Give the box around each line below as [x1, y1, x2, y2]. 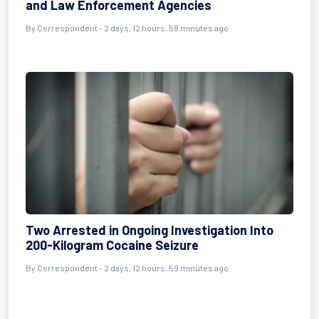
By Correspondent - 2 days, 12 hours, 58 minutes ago [26, 23, 229, 33]
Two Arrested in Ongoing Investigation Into [26, 222, 273, 238]
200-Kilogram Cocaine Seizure [26, 237, 199, 253]
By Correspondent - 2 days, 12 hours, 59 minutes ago [26, 263, 229, 273]
